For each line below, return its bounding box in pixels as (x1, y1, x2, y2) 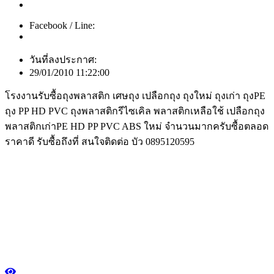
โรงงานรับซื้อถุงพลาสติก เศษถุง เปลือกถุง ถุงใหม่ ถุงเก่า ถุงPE (5, 91, 265, 102)
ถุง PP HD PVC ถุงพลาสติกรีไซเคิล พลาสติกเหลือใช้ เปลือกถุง (5, 106, 265, 117)
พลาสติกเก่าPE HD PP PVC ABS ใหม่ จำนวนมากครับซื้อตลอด (5, 121, 268, 132)
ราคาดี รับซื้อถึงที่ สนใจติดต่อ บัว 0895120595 (5, 136, 194, 147)
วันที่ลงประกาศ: (29, 54, 97, 65)
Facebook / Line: (29, 20, 95, 31)
